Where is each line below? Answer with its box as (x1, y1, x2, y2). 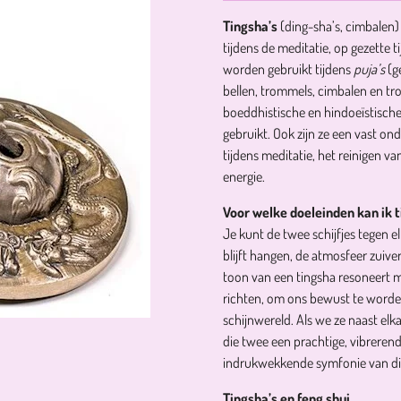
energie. (223, 167, 265, 185)
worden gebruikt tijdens (223, 60, 354, 78)
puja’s (354, 60, 385, 78)
